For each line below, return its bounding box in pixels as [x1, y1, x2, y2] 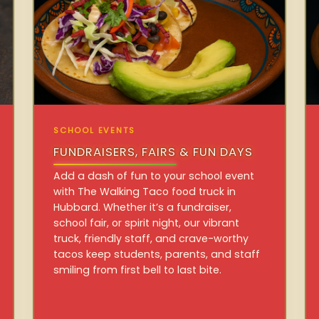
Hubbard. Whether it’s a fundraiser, [53, 199, 232, 214]
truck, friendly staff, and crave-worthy [53, 231, 249, 246]
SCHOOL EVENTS [53, 125, 135, 137]
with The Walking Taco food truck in [53, 184, 236, 199]
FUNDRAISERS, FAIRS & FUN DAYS [53, 144, 253, 161]
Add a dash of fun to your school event [53, 168, 255, 183]
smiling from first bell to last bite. [53, 262, 222, 277]
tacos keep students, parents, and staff [53, 246, 261, 261]
